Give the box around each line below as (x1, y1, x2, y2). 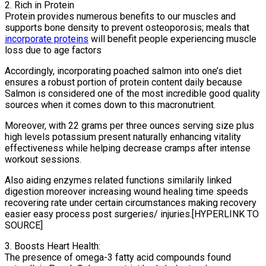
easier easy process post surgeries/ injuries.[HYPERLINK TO (5, 208, 259, 220)
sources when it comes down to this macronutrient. (5, 99, 216, 111)
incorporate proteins (5, 33, 88, 45)
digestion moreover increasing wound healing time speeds (5, 186, 248, 198)
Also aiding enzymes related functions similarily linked (5, 175, 232, 186)
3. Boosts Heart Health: (5, 240, 100, 252)
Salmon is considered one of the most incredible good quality (5, 88, 260, 100)
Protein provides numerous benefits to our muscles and (5, 11, 236, 23)
